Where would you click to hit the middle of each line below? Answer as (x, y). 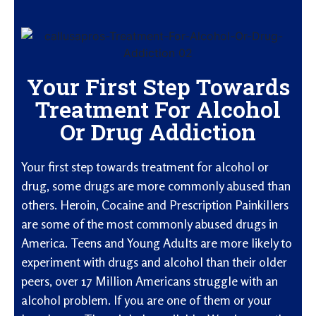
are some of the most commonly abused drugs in (150, 223)
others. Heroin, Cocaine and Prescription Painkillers (155, 204)
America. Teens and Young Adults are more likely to (157, 242)
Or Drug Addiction (158, 131)
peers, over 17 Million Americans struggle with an (150, 280)
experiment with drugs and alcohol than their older (154, 261)
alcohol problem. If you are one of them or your (146, 299)
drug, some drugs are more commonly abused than (156, 185)
